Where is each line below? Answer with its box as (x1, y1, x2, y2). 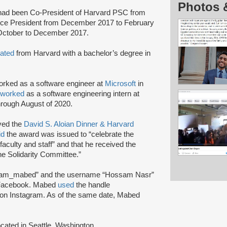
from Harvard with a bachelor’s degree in (14, 49, 150, 57)
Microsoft (105, 79, 136, 88)
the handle (74, 180, 110, 189)
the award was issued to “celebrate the (5, 130, 134, 138)
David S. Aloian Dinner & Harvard (24, 120, 134, 128)
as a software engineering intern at (24, 89, 139, 98)
